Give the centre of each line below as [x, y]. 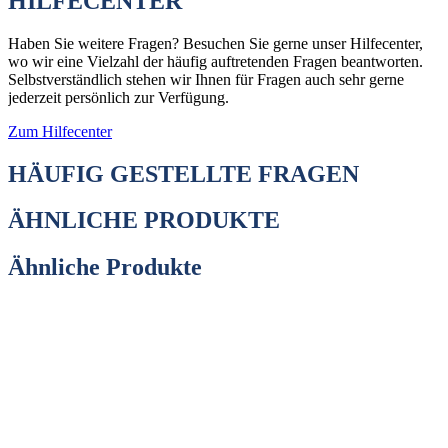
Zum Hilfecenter [60, 131]
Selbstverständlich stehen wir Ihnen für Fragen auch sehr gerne [206, 79]
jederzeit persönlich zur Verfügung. [118, 97]
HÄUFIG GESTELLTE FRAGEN [183, 173]
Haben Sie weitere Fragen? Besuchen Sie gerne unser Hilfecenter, [215, 43]
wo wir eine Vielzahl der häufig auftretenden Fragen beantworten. [215, 61]
